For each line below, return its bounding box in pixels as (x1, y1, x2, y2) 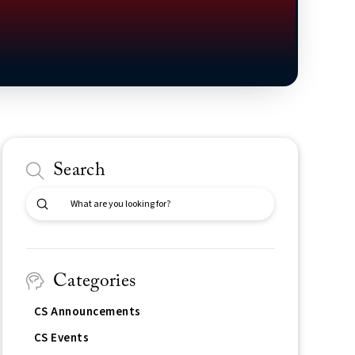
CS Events (33, 329, 90, 346)
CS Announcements (33, 303, 141, 320)
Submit (41, 196, 78, 210)
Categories (52, 271, 136, 291)
